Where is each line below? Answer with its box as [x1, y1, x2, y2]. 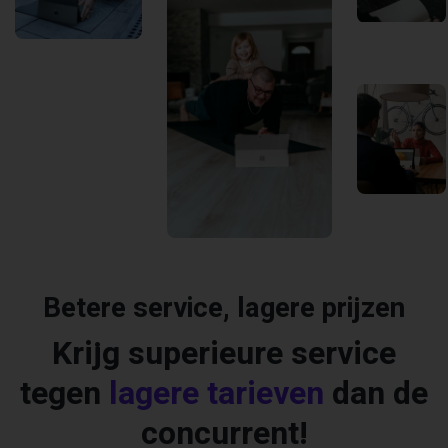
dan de [324, 370, 428, 418]
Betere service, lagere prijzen [43, 288, 405, 330]
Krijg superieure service [52, 330, 396, 378]
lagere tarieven [109, 370, 324, 418]
